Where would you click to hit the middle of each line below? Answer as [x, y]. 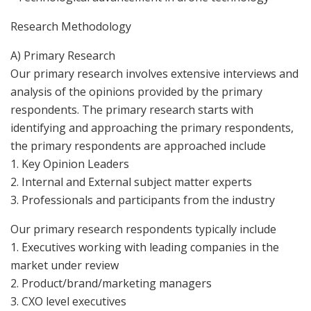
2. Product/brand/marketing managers [111, 283]
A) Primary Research [63, 55]
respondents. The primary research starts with [132, 109]
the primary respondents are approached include [138, 145]
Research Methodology [71, 26]
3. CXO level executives [68, 301]
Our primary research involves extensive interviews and [154, 73]
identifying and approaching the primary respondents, [152, 127]
